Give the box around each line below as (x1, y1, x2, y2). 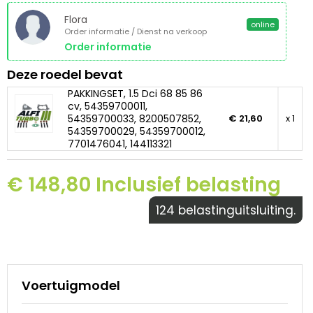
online (251, 19, 275, 31)
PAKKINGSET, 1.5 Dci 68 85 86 (67, 87, 203, 101)
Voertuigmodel (22, 277, 120, 295)
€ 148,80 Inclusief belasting (7, 171, 281, 199)
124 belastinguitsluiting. (156, 202, 296, 219)
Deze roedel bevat (7, 66, 123, 84)
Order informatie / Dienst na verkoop (64, 26, 207, 38)
